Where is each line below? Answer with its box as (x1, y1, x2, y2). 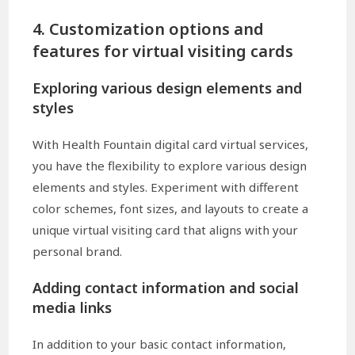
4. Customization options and (32, 18, 265, 40)
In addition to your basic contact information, (32, 336, 287, 353)
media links (32, 298, 113, 318)
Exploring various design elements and (32, 78, 303, 98)
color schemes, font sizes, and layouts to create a (32, 200, 309, 217)
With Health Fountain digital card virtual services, (32, 136, 309, 153)
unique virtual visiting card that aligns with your (32, 222, 299, 239)
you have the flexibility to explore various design (32, 158, 307, 174)
